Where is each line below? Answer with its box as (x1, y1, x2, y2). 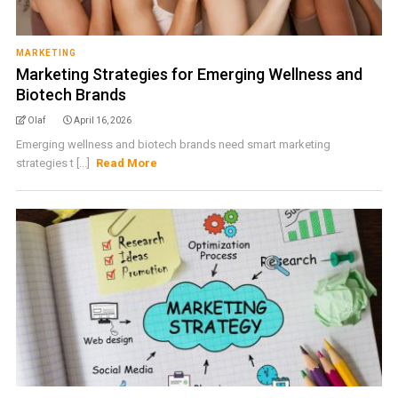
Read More (96, 156, 158, 170)
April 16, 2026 (73, 115, 131, 125)
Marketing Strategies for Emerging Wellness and (15, 65, 362, 84)
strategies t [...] (15, 156, 92, 170)
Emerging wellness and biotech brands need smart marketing (15, 138, 330, 151)
